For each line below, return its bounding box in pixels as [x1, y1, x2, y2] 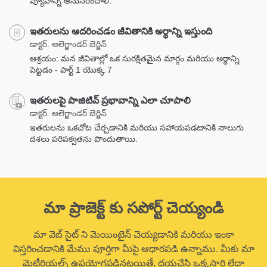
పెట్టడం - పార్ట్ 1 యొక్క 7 [30, 65, 112, 75]
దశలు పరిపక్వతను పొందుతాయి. [30, 134, 138, 144]
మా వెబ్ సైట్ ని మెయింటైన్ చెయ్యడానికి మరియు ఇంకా [33, 229, 234, 240]
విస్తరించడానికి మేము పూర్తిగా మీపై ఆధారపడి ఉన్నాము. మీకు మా [13, 244, 254, 254]
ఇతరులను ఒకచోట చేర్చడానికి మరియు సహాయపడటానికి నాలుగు [30, 123, 244, 133]
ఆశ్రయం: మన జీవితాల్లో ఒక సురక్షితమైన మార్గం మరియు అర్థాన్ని [30, 54, 240, 64]
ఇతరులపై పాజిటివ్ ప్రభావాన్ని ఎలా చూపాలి [30, 95, 191, 106]
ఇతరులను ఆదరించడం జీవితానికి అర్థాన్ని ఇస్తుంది [30, 26, 212, 37]
